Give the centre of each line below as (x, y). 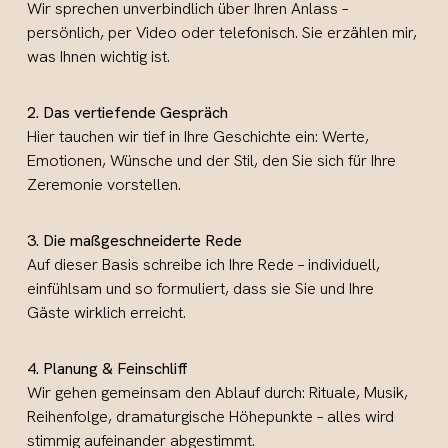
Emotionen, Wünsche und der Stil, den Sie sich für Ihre (212, 161)
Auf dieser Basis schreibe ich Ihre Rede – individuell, (204, 265)
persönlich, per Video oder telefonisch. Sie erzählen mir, (222, 33)
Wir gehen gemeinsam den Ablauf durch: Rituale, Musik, (218, 393)
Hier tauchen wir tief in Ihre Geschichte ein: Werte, (198, 137)
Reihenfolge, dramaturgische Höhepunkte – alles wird (211, 417)
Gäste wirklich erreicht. (107, 313)
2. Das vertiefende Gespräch (128, 113)
